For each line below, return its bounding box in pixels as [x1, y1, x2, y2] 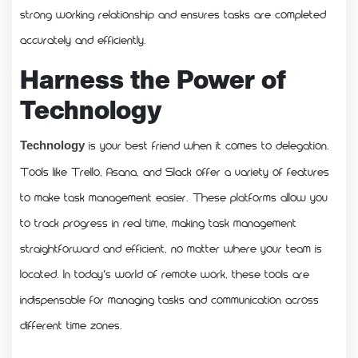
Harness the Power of [20, 64, 286, 95]
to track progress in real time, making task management [20, 214, 296, 229]
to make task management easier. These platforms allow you [20, 189, 328, 204]
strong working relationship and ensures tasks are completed [20, 6, 326, 21]
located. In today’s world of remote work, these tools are [20, 265, 309, 280]
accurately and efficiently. [20, 31, 146, 46]
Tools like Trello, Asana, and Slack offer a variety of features [20, 163, 329, 178]
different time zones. [20, 316, 122, 332]
